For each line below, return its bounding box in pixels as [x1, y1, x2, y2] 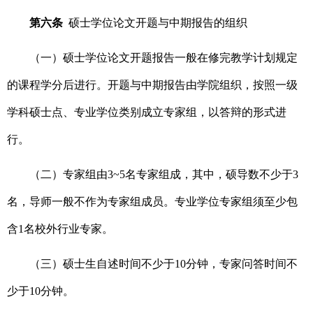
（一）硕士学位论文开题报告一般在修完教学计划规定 [29, 52, 298, 64]
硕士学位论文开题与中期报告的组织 [68, 17, 247, 29]
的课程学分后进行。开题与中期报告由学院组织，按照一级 [7, 79, 298, 92]
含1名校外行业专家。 [7, 223, 113, 235]
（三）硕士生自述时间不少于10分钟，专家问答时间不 [29, 258, 298, 270]
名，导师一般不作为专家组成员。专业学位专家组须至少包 [7, 196, 298, 208]
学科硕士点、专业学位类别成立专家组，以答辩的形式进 [7, 106, 286, 119]
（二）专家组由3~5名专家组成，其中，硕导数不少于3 [29, 168, 298, 181]
